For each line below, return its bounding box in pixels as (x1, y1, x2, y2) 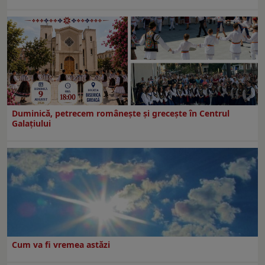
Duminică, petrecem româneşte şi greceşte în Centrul (12, 107, 230, 119)
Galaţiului (12, 117, 51, 129)
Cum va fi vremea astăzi (12, 238, 110, 250)
